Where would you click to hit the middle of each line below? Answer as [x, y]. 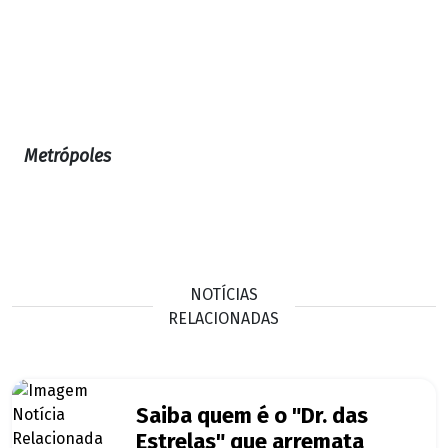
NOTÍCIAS [223, 294]
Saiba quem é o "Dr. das [252, 416]
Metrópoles [67, 157]
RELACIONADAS [224, 318]
